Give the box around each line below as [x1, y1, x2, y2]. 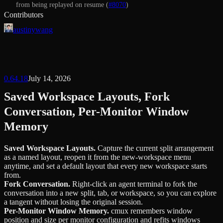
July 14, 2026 [28, 74, 71, 83]
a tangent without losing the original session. [4, 197, 143, 206]
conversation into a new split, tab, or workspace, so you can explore [4, 188, 217, 197]
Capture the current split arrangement [98, 143, 214, 152]
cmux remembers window [111, 206, 193, 215]
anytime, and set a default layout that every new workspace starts [4, 161, 207, 170]
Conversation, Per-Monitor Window [4, 105, 189, 118]
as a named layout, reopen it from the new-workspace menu [4, 152, 191, 161]
